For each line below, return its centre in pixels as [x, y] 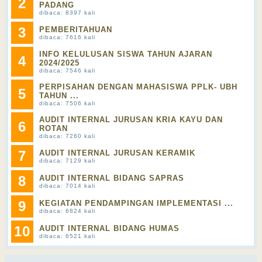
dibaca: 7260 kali [67, 136]
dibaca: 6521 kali [67, 236]
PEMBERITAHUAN [76, 30]
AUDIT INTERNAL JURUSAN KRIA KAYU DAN [131, 120]
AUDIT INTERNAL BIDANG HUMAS [109, 228]
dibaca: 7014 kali [67, 186]
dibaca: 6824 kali [67, 211]
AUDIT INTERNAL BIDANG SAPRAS [112, 178]
